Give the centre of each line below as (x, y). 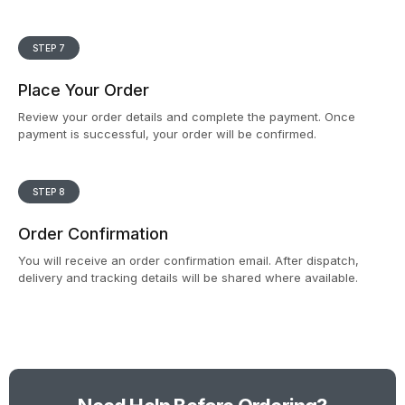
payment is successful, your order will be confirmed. (167, 134)
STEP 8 (49, 192)
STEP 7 (49, 48)
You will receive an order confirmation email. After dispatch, (188, 261)
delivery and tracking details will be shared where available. (188, 278)
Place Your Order (84, 90)
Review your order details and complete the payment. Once (187, 117)
